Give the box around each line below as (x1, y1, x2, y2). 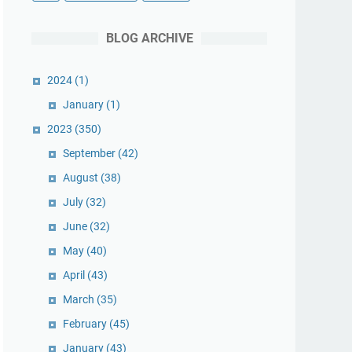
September (63, 147, 118, 159)
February (63, 317, 109, 330)
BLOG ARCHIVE (105, 31, 193, 46)
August (63, 171, 101, 184)
